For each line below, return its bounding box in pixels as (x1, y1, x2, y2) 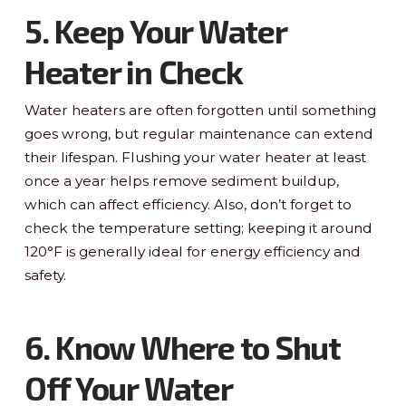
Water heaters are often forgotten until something (24, 101, 376, 119)
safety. (24, 266, 66, 284)
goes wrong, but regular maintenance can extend (24, 124, 373, 142)
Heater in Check (24, 52, 243, 91)
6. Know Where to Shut (24, 327, 342, 366)
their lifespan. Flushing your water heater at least (24, 148, 366, 166)
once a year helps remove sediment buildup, (24, 171, 339, 189)
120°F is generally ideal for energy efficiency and (24, 242, 361, 260)
